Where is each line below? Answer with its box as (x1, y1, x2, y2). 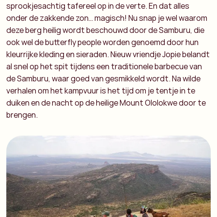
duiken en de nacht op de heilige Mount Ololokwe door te (6, 97, 206, 108)
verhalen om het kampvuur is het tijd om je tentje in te (6, 85, 196, 96)
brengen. (6, 109, 38, 121)
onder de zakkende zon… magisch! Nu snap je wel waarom (6, 13, 208, 24)
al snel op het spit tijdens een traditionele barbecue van (6, 61, 202, 72)
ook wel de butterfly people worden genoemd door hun (6, 37, 199, 48)
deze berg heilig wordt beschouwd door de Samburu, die (6, 25, 205, 36)
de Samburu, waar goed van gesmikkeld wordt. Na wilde (6, 73, 201, 84)
